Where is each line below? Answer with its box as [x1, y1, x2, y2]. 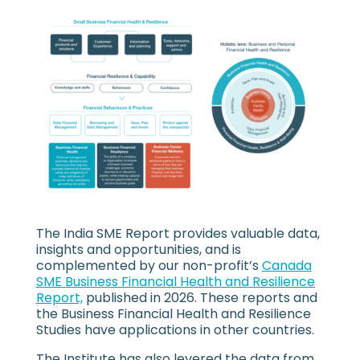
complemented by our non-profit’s [35, 256, 262, 275]
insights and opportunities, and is [35, 239, 241, 259]
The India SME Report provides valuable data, [35, 223, 320, 243]
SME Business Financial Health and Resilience [35, 272, 315, 291]
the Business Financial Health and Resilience [35, 304, 311, 323]
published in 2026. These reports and [82, 288, 317, 307]
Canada [261, 256, 312, 275]
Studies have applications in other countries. [35, 320, 314, 339]
